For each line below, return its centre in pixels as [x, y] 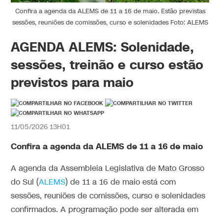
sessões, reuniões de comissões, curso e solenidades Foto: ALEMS [110, 22]
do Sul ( [25, 182]
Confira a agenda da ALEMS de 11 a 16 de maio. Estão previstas [110, 11]
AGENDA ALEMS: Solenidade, [103, 47]
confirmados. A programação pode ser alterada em [105, 210]
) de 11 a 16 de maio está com [121, 182]
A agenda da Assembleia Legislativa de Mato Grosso [108, 168]
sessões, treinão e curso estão [107, 64]
